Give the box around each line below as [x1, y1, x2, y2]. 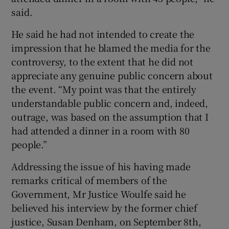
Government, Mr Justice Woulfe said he [11, 187, 187, 200]
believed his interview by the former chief [11, 200, 198, 214]
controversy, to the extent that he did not [11, 54, 194, 68]
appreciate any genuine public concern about [11, 68, 213, 82]
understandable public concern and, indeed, [11, 96, 209, 109]
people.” [11, 137, 47, 151]
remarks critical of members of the [11, 173, 167, 187]
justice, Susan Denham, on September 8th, [11, 214, 201, 228]
